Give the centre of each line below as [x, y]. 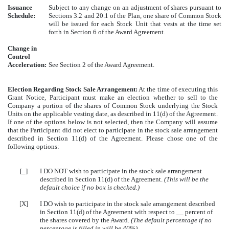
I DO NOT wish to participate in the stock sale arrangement [121, 171]
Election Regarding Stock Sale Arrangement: [73, 89]
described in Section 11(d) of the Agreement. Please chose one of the [113, 138]
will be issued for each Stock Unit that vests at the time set [135, 24]
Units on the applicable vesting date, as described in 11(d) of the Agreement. [113, 114]
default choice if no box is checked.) [90, 187]
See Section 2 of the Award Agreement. [101, 65]
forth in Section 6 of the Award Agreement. [107, 32]
